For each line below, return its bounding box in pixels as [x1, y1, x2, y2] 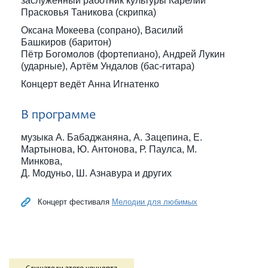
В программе [21, 108, 96, 122]
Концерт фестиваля [38, 197, 112, 206]
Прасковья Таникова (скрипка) [21, 7, 156, 17]
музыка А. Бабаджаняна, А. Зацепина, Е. [21, 132, 202, 142]
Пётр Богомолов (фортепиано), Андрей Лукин [21, 48, 225, 59]
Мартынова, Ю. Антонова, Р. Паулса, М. [21, 144, 197, 154]
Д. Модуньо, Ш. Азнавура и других [21, 167, 172, 178]
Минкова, [21, 156, 62, 166]
